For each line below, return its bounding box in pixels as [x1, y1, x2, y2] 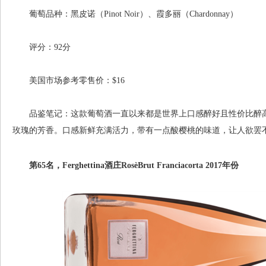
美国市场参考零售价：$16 [12, 76, 125, 85]
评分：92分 [12, 43, 71, 52]
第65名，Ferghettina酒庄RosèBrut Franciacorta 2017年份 [12, 161, 239, 170]
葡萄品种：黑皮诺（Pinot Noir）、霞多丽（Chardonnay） [12, 9, 238, 18]
